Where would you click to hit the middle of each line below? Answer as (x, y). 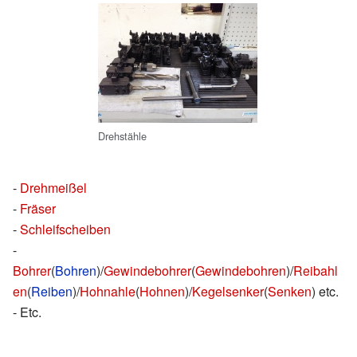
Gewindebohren (241, 271)
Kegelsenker (228, 292)
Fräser (38, 209)
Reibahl (316, 271)
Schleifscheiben (65, 229)
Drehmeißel (53, 188)
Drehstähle (122, 135)
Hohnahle (108, 292)
